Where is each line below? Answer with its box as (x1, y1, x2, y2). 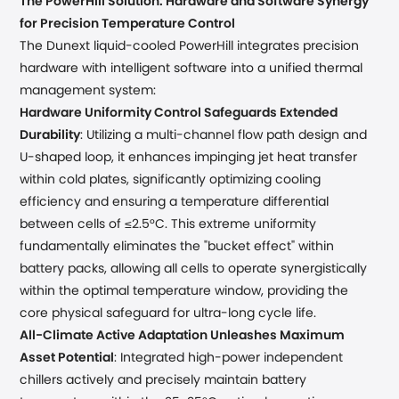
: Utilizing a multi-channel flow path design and (80, 129, 368, 142)
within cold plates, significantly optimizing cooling (20, 174, 322, 186)
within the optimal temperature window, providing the (20, 285, 349, 297)
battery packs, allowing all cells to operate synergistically (20, 263, 368, 275)
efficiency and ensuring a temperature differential (20, 196, 330, 208)
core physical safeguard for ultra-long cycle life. (20, 307, 317, 320)
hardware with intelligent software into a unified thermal (20, 62, 363, 75)
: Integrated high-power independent (114, 352, 344, 364)
